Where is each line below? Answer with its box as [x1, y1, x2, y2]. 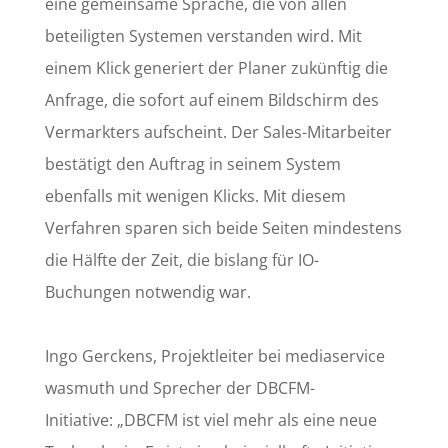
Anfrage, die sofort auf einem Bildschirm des [44, 88, 379, 111]
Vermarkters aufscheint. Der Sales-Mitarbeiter [44, 120, 392, 143]
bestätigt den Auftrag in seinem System [44, 152, 341, 175]
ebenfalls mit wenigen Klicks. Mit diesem [44, 184, 346, 207]
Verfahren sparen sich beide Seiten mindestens [44, 216, 402, 239]
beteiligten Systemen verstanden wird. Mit [44, 24, 362, 47]
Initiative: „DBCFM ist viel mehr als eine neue [44, 408, 377, 431]
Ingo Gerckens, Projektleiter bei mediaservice [44, 344, 385, 367]
